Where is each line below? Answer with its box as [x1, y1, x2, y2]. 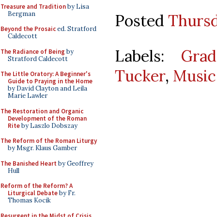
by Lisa [66, 2, 89, 11]
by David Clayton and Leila [8, 84, 87, 93]
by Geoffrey [57, 159, 93, 168]
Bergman [8, 9, 35, 18]
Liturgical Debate [8, 189, 58, 197]
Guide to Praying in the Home [8, 77, 93, 85]
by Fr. [58, 189, 76, 197]
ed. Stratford [56, 25, 96, 33]
